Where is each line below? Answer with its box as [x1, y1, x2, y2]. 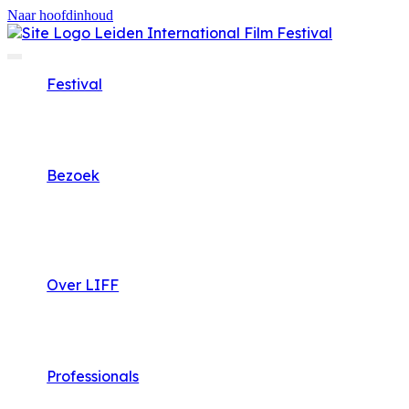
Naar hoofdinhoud [7, 7, 113, 23]
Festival [47, 75, 103, 93]
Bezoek [47, 166, 100, 184]
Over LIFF [47, 276, 120, 294]
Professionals [47, 367, 140, 385]
